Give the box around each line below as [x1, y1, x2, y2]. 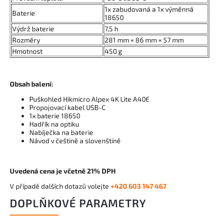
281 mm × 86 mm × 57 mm [105, 35, 184, 44]
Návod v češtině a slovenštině [29, 136, 121, 145]
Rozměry [12, 35, 40, 44]
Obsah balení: [10, 79, 53, 88]
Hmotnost [12, 46, 43, 55]
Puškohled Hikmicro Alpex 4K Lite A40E [29, 94, 150, 103]
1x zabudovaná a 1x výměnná [105, 4, 194, 13]
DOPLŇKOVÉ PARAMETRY [10, 196, 146, 210]
